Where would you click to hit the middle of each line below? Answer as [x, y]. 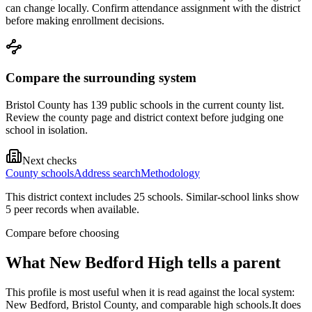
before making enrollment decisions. [85, 20]
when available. [103, 210]
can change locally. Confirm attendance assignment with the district [153, 8]
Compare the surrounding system [101, 78]
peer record [37, 210]
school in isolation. [47, 130]
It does [286, 305]
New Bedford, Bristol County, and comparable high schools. [139, 305]
